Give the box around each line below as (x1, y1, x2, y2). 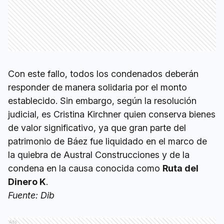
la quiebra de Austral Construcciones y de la (8, 149, 189, 160)
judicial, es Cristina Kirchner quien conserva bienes (8, 109, 215, 120)
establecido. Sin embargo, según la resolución (8, 95, 196, 106)
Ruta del (162, 163, 198, 174)
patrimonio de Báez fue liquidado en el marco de (8, 136, 207, 147)
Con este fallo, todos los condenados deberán (8, 68, 198, 79)
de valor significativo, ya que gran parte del (8, 122, 186, 133)
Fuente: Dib (8, 190, 54, 201)
